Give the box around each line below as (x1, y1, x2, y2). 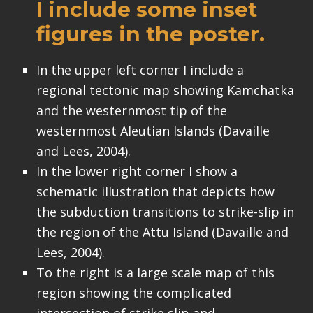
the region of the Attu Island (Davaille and (36, 223, 289, 240)
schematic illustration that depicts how (36, 182, 275, 200)
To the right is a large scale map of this (36, 263, 275, 281)
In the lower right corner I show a (36, 162, 238, 180)
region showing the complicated (36, 284, 231, 301)
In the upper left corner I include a (36, 61, 244, 78)
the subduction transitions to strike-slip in (36, 203, 294, 220)
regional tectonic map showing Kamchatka (36, 81, 294, 99)
